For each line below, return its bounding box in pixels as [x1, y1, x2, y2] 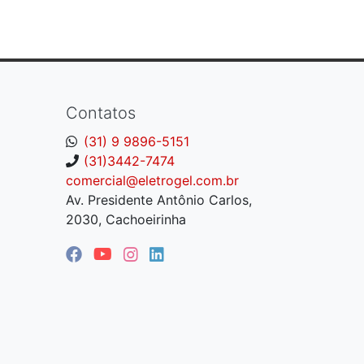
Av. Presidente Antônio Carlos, [66, 192, 252, 208]
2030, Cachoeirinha [66, 211, 186, 227]
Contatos [66, 103, 136, 123]
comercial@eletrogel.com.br [66, 172, 239, 188]
